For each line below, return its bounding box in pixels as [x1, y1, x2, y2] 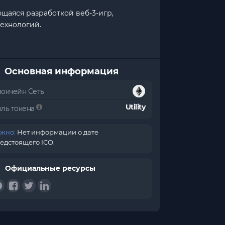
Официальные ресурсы [5, 164, 96, 173]
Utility [125, 102, 146, 111]
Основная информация [5, 66, 119, 77]
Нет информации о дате [16, 128, 99, 136]
